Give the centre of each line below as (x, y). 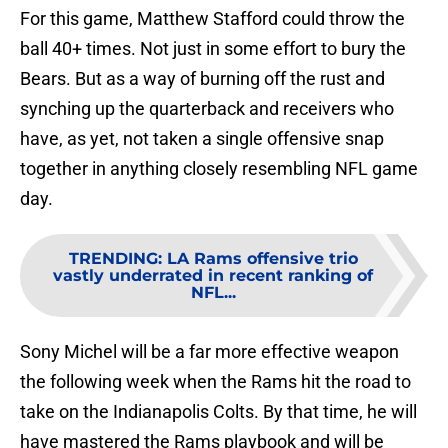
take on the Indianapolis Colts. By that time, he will (218, 412)
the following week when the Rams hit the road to (215, 382)
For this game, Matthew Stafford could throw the (212, 19)
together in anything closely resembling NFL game (219, 169)
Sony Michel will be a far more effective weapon (209, 352)
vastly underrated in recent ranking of (213, 276)
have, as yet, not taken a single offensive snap (202, 139)
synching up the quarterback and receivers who (207, 109)
